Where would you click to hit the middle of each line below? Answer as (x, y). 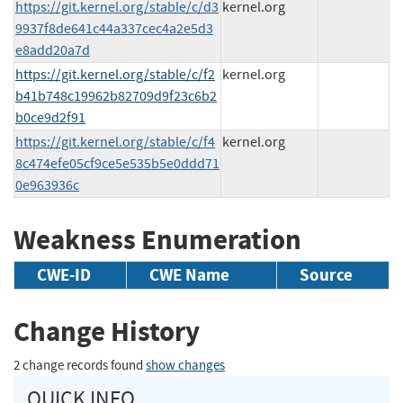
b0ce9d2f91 (50, 117)
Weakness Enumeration (157, 239)
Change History (107, 332)
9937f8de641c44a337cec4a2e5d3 (114, 28)
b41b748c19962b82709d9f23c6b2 (116, 96)
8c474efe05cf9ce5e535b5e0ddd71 (117, 163)
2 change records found (80, 365)
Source (326, 275)
